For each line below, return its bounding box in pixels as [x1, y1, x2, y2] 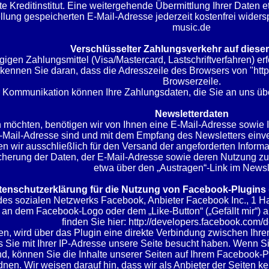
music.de [172, 22, 211, 32]
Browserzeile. [162, 76, 221, 86]
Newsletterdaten [154, 109, 229, 119]
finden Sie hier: [61, 217, 128, 227]
